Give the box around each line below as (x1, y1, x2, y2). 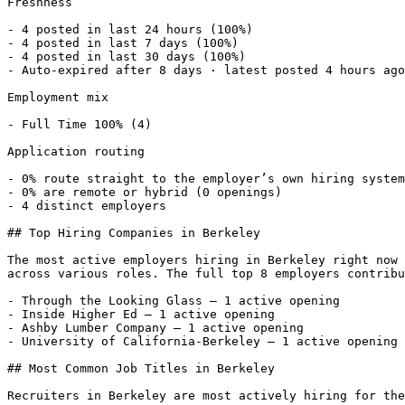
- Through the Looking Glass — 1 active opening (7, 294, 340, 307)
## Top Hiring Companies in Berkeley (7, 226, 260, 240)
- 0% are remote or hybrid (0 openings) (7, 185, 289, 199)
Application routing (7, 145, 145, 158)
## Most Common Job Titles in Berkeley (7, 362, 275, 375)
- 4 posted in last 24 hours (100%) (7, 23, 260, 36)
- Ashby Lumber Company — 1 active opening (7, 321, 304, 334)
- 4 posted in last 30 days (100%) (7, 50, 253, 63)
